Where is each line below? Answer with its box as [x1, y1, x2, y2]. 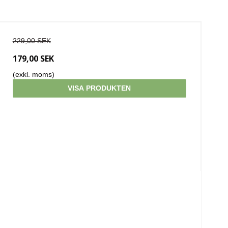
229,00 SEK [12, 36, 51, 45]
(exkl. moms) [12, 70, 54, 78]
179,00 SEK [12, 52, 54, 64]
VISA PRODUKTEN [68, 83, 131, 92]
